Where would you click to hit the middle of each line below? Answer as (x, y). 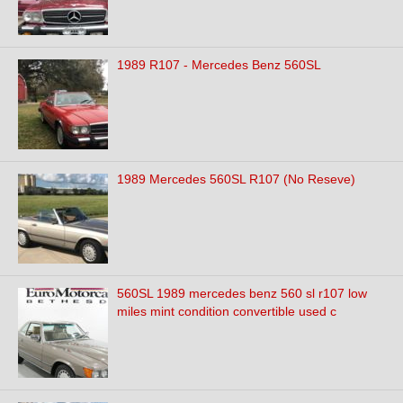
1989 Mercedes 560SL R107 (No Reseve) (236, 179)
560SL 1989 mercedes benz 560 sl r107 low (242, 293)
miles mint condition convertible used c (227, 311)
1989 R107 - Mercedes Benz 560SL (219, 65)
